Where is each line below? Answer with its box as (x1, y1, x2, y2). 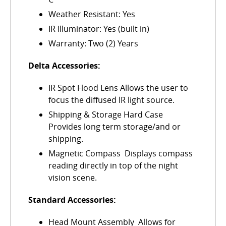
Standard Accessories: (28, 194, 116, 206)
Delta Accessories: (28, 60, 100, 72)
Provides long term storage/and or (48, 121, 181, 133)
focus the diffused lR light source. (48, 94, 175, 106)
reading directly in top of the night (48, 160, 178, 172)
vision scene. (48, 172, 97, 184)
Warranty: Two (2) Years (48, 38, 138, 49)
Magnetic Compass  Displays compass (48, 148, 193, 159)
